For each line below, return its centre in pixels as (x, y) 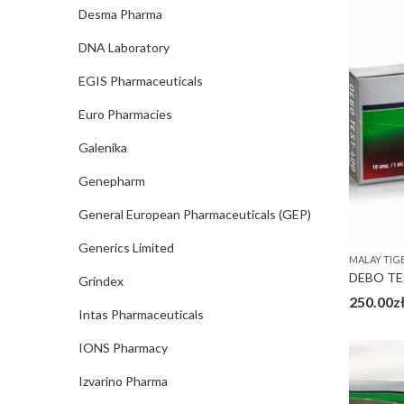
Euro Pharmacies (125, 114)
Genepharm (112, 181)
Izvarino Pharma (123, 381)
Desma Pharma (120, 14)
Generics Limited (126, 248)
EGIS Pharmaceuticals (141, 81)
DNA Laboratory (124, 47)
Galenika (103, 147)
